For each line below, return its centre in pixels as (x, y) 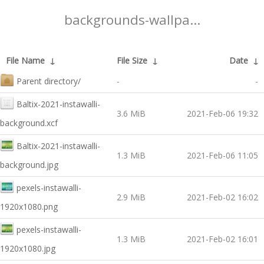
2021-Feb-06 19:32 (222, 113)
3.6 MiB (131, 113)
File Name (25, 60)
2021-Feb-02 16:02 (222, 197)
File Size (132, 60)
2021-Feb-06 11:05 (222, 155)
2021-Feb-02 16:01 (222, 239)
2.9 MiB (131, 197)
